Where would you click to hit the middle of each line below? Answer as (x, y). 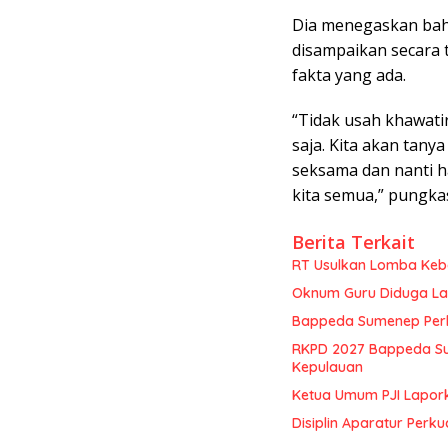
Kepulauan (327, 367)
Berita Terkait (353, 242)
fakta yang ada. (349, 75)
